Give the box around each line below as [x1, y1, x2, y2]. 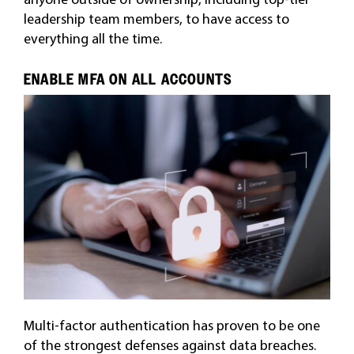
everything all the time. [23, 29, 162, 47]
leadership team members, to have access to [23, 9, 289, 28]
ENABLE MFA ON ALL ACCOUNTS [23, 70, 233, 88]
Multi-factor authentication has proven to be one [23, 316, 320, 334]
